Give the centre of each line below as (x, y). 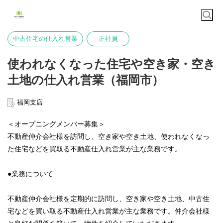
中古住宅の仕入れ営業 (45, 39)
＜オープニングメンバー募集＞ (56, 124)
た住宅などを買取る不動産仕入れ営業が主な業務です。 (95, 149)
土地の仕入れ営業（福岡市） (86, 80)
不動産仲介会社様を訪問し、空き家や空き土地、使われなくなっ (109, 136)
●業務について (30, 174)
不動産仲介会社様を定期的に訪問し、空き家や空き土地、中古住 (109, 199)
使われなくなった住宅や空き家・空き (111, 64)
